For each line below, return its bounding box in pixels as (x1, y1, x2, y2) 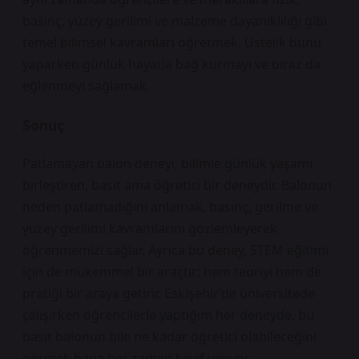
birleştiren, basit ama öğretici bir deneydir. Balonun (22, 176, 332, 194)
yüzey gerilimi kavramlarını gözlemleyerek (22, 220, 277, 237)
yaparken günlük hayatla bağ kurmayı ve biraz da (22, 55, 321, 73)
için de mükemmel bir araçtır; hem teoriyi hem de (22, 263, 321, 280)
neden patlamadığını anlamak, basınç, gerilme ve (22, 198, 318, 216)
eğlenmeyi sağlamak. (22, 77, 150, 95)
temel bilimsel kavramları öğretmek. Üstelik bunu (22, 34, 321, 51)
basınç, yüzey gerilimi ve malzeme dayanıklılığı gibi (22, 12, 327, 30)
